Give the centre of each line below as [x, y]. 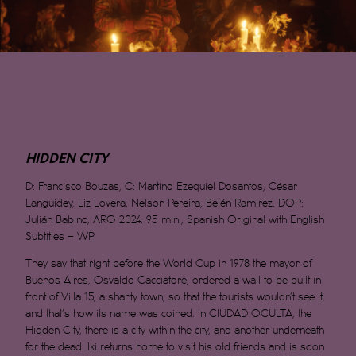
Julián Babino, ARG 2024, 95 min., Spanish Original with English [175, 220]
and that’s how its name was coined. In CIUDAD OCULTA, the [169, 314]
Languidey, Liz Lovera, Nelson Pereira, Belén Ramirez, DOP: [165, 203]
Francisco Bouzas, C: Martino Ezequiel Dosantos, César [168, 187]
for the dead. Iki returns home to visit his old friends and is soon [175, 347]
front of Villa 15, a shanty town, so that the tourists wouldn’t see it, [176, 297]
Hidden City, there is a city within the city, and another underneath [175, 331]
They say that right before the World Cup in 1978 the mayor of [169, 264]
